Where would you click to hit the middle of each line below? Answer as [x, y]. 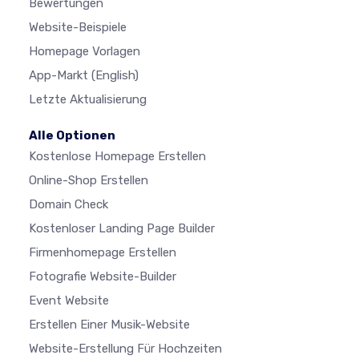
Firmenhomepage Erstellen [103, 253]
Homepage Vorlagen [85, 52]
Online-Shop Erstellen [89, 181]
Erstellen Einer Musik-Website [109, 325]
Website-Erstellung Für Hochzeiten [125, 349]
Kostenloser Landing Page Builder [122, 229]
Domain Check [69, 205]
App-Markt [60, 76]
